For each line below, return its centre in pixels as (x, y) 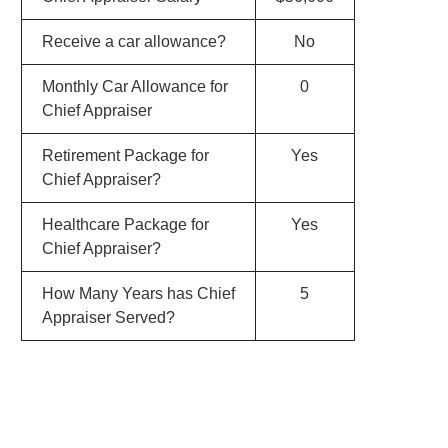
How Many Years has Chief (138, 293)
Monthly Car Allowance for (134, 86)
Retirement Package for (125, 155)
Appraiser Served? (108, 317)
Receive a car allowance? (133, 41)
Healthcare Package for (125, 224)
